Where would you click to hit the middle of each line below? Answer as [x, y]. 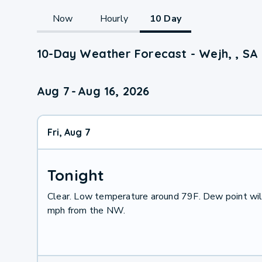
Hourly [114, 18]
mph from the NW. [86, 210]
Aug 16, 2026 [114, 91]
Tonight [76, 175]
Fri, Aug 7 [69, 132]
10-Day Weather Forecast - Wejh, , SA [147, 53]
